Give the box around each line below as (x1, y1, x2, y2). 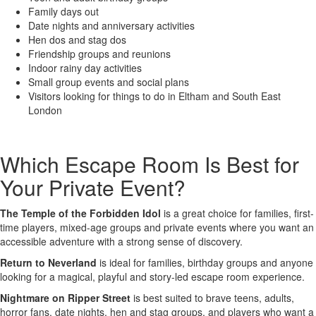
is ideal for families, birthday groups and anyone (97, 255, 313, 269)
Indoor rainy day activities (28, 61, 142, 75)
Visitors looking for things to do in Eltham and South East (28, 89, 281, 103)
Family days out (28, 4, 99, 18)
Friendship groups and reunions (28, 47, 171, 61)
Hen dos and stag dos (28, 32, 126, 47)
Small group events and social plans (28, 75, 189, 89)
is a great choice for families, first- (161, 206, 314, 220)
